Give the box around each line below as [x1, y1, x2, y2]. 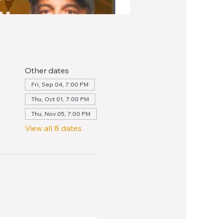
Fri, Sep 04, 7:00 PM [31, 81, 88, 88]
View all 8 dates [24, 123, 82, 133]
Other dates [24, 66, 69, 76]
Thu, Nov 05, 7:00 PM [31, 110, 90, 118]
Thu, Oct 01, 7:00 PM [31, 95, 89, 103]
